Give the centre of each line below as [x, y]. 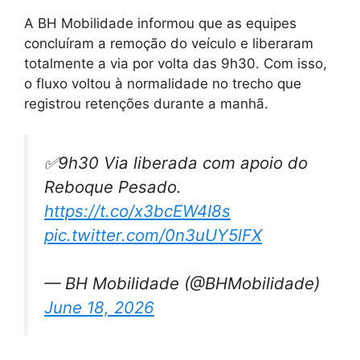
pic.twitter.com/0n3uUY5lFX [153, 235]
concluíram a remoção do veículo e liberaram [169, 44]
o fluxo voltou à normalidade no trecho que [163, 84]
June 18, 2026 [99, 308]
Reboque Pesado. [113, 186]
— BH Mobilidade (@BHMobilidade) [182, 284]
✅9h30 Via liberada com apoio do [176, 162]
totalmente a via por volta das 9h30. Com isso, [176, 64]
